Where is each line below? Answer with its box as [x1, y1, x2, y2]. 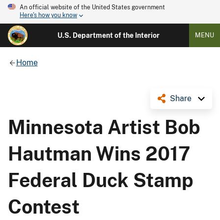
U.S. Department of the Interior [57, 31, 160, 39]
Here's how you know [20, 12, 77, 19]
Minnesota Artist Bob [8, 115, 200, 138]
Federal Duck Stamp [8, 168, 193, 192]
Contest [8, 195, 80, 218]
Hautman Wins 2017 [8, 142, 190, 165]
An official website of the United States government [20, 4, 165, 11]
